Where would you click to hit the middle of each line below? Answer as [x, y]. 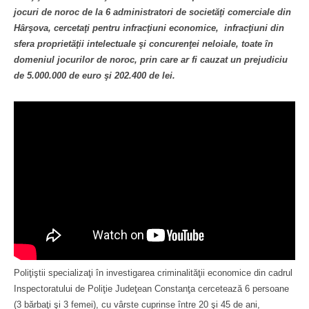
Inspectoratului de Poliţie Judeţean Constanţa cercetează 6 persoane [151, 288]
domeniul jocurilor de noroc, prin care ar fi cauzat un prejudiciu [151, 60]
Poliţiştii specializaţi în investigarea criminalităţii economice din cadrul [153, 272]
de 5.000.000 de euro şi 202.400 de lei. [94, 76]
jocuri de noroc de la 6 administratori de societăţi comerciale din [152, 12]
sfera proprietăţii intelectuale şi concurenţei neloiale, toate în [143, 44]
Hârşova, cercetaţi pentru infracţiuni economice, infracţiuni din [149, 28]
